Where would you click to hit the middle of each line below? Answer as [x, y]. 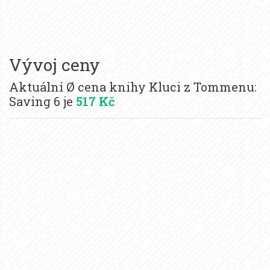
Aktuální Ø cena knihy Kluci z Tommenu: [133, 86]
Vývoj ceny [55, 64]
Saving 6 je [42, 101]
